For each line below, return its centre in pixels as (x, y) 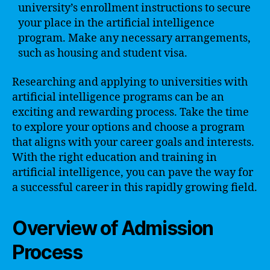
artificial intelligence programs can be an (118, 97)
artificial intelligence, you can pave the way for (133, 172)
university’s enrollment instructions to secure (134, 8)
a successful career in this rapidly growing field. (135, 187)
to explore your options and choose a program (128, 127)
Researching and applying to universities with (130, 82)
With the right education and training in (115, 157)
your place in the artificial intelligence (116, 23)
